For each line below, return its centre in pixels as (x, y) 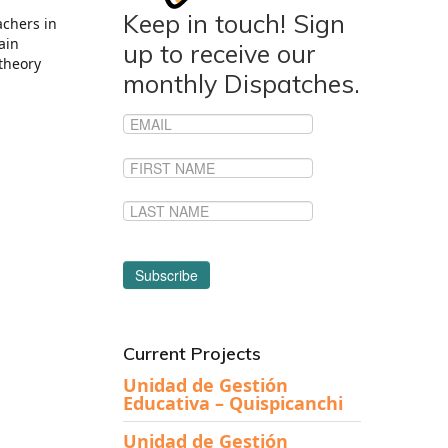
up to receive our (219, 53)
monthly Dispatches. (241, 83)
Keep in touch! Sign (233, 23)
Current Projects (191, 353)
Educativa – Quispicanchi (232, 402)
